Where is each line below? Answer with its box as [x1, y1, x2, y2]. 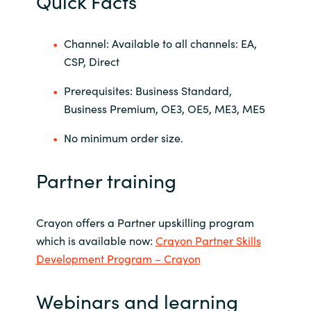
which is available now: [35, 232, 155, 248]
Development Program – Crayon [35, 250, 201, 266]
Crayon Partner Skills [155, 232, 261, 248]
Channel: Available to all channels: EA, [63, 35, 257, 51]
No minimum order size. [63, 129, 183, 145]
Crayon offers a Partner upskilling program [35, 214, 254, 230]
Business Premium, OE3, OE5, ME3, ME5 [63, 100, 265, 116]
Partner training [35, 165, 176, 194]
